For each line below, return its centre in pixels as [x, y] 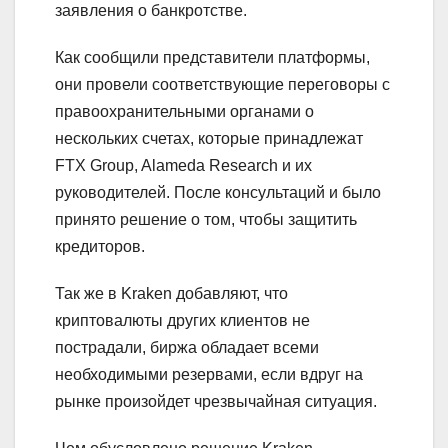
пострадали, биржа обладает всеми [187, 347]
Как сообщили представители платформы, [212, 57]
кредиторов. [100, 246]
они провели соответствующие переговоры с [222, 84]
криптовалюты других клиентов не [182, 320]
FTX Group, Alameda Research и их [183, 165]
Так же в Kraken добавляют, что [171, 293]
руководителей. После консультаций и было [218, 192]
